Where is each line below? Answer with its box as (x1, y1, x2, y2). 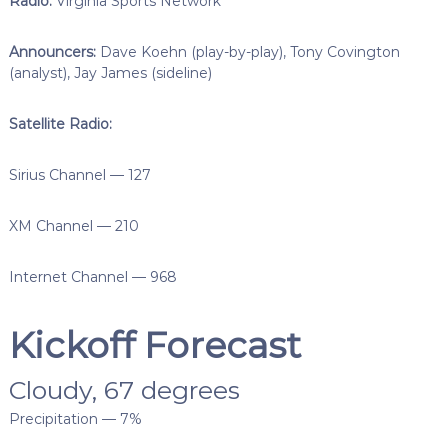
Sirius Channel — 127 (8, 166, 151, 185)
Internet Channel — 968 (8, 268, 177, 287)
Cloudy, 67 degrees (8, 375, 240, 406)
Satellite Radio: (8, 115, 112, 134)
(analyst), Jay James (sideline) (8, 64, 212, 83)
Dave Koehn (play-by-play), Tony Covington (95, 43, 400, 62)
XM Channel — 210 (8, 217, 139, 236)
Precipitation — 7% (8, 410, 142, 429)
